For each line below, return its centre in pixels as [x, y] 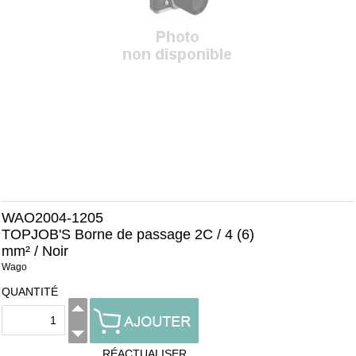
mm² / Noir [35, 251]
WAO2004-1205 [52, 218]
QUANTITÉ [30, 292]
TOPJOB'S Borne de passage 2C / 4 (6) [128, 234]
